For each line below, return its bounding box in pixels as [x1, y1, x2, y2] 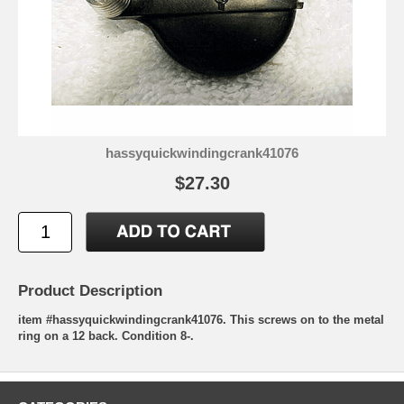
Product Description [18, 281, 162, 299]
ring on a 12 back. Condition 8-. [18, 328, 194, 343]
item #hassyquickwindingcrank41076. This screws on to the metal [18, 312, 384, 326]
